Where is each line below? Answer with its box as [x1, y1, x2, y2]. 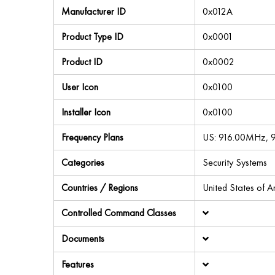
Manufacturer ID [61, 5, 126, 18]
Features [61, 258, 94, 271]
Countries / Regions [61, 181, 138, 194]
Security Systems [203, 156, 267, 169]
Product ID [61, 55, 103, 68]
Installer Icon [61, 106, 110, 118]
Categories [61, 156, 104, 169]
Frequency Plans [61, 131, 123, 144]
